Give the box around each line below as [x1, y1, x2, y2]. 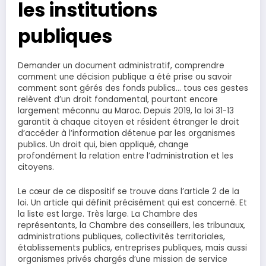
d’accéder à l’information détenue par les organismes [18, 128, 235, 140]
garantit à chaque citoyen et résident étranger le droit [18, 116, 239, 128]
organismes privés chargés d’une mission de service [18, 253, 227, 265]
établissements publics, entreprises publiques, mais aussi [18, 242, 247, 254]
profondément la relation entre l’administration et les [18, 150, 233, 162]
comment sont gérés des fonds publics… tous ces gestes [18, 83, 248, 94]
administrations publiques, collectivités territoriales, [18, 230, 225, 242]
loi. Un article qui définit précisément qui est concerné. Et [18, 197, 247, 208]
